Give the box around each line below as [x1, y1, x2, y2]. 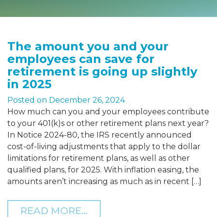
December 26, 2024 [49, 95, 125, 105]
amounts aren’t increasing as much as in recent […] [7, 177, 201, 186]
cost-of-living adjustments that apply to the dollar [7, 142, 201, 152]
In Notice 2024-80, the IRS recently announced [7, 130, 192, 140]
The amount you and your [7, 39, 169, 54]
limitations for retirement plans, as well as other [7, 154, 190, 163]
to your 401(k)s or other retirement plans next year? [7, 119, 209, 128]
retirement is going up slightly [7, 64, 197, 79]
